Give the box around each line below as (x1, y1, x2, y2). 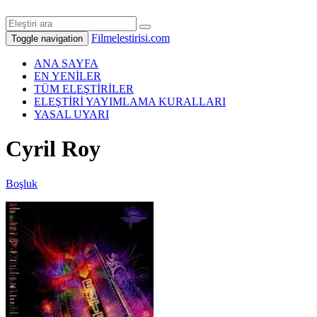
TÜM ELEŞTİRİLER (34, 83, 134, 95)
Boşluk (6, 177, 38, 190)
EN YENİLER (34, 70, 101, 82)
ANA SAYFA (34, 57, 98, 69)
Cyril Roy (6, 136, 100, 162)
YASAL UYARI (34, 108, 109, 120)
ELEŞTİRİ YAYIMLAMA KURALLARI (34, 96, 226, 108)
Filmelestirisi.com (91, 32, 170, 44)
